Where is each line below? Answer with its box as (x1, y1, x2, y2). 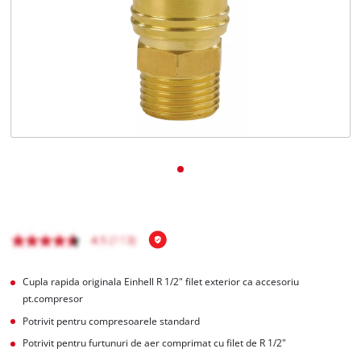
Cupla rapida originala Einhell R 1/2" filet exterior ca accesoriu (23, 275, 300, 288)
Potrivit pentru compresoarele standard (23, 314, 201, 327)
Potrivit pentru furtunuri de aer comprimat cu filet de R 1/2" (23, 337, 287, 350)
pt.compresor (23, 292, 84, 305)
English (48, 27, 75, 37)
